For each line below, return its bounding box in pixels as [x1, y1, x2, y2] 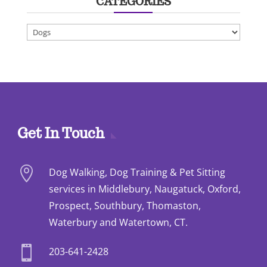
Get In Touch [17, 125, 104, 142]
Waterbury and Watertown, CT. [48, 216, 188, 229]
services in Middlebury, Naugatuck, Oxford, [48, 182, 241, 196]
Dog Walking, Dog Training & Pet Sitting [48, 166, 225, 179]
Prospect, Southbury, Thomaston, [48, 199, 201, 213]
